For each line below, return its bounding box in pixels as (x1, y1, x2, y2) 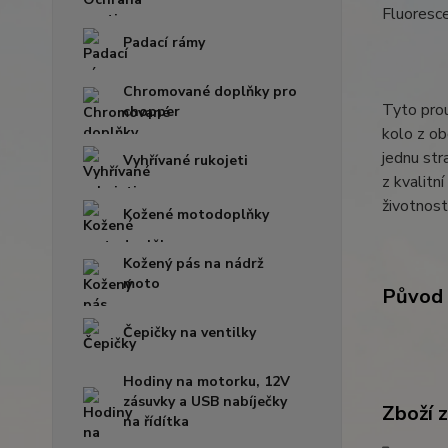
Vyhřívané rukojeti (123, 151, 248, 170)
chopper (123, 102, 180, 121)
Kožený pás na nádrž (123, 254, 264, 273)
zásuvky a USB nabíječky (123, 392, 287, 411)
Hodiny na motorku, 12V (123, 372, 290, 391)
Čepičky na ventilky (123, 323, 256, 342)
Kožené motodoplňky (123, 205, 269, 224)
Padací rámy (123, 33, 205, 52)
